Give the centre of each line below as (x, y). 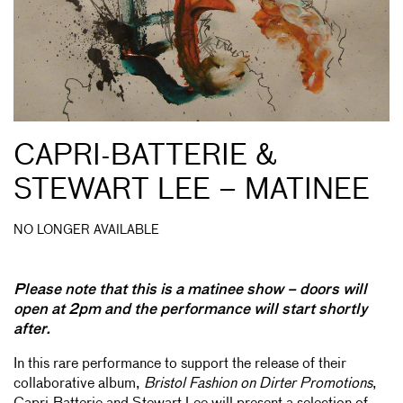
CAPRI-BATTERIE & (145, 156)
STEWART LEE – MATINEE (192, 190)
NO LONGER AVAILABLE (86, 230)
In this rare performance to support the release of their (180, 364)
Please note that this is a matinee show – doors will (190, 290)
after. (32, 330)
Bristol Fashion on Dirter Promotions (258, 384)
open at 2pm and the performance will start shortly (191, 310)
